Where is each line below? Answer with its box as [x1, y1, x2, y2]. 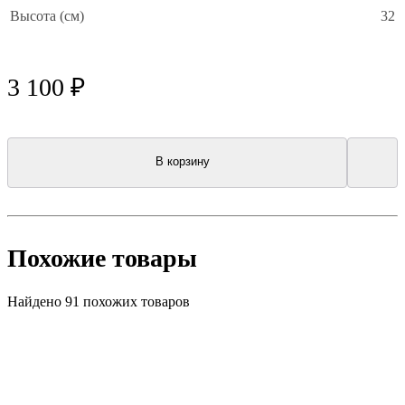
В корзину [155, 155, 210, 169]
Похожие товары [7, 243, 197, 272]
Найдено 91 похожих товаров [7, 294, 190, 310]
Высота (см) [10, 7, 84, 24]
